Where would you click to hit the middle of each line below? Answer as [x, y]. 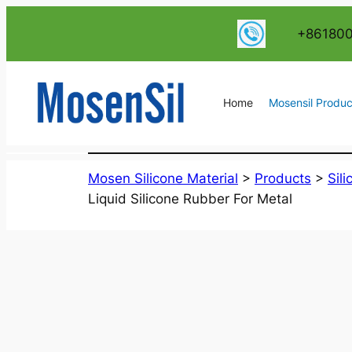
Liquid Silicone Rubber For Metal [190, 198]
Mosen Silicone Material [163, 178]
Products [283, 178]
